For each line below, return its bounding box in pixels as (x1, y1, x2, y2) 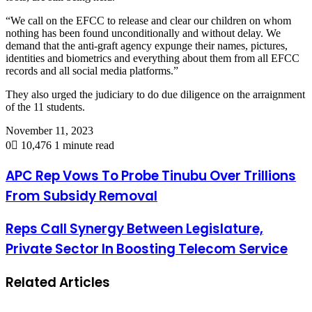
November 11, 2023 (6, 124, 93, 136)
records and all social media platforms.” (6, 64, 178, 77)
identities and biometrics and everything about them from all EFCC (6, 52, 299, 64)
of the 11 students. (6, 100, 85, 113)
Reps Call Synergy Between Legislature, (6, 219, 263, 239)
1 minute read (54, 139, 114, 151)
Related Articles (6, 273, 110, 292)
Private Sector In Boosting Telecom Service (6, 240, 288, 259)
